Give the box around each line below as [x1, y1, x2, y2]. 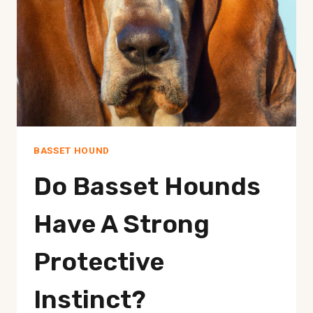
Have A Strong [34, 208, 210, 239]
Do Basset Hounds [34, 170, 261, 201]
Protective [34, 246, 164, 277]
